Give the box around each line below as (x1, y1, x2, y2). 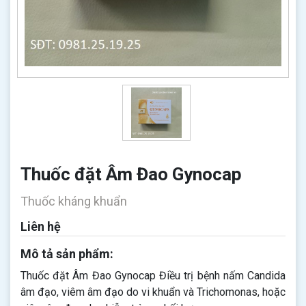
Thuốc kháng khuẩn (20, 194, 127, 208)
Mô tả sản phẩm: (20, 247, 113, 261)
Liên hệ (20, 219, 61, 234)
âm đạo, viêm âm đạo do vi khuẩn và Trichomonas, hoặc (20, 286, 286, 298)
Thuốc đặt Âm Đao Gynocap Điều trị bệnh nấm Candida (20, 269, 286, 282)
